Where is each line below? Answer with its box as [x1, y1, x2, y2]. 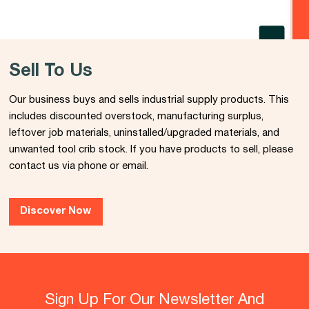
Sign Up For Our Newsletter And [45, 292, 264, 307]
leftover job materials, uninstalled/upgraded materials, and [8, 128, 279, 139]
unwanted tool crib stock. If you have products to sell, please [8, 145, 293, 155]
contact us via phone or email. [8, 161, 148, 172]
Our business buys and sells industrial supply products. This [8, 95, 289, 106]
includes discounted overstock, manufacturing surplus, [8, 112, 263, 122]
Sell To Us [8, 63, 92, 80]
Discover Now [20, 206, 92, 217]
